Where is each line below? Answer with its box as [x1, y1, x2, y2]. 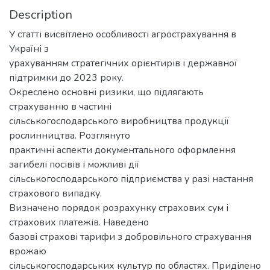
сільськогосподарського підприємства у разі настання [9, 172, 253, 186]
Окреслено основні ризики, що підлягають [9, 86, 204, 99]
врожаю [9, 245, 46, 258]
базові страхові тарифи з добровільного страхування [9, 230, 251, 243]
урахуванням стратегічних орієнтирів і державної [9, 57, 237, 70]
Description [9, 7, 72, 23]
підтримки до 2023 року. [9, 71, 124, 84]
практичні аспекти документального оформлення [9, 143, 236, 157]
